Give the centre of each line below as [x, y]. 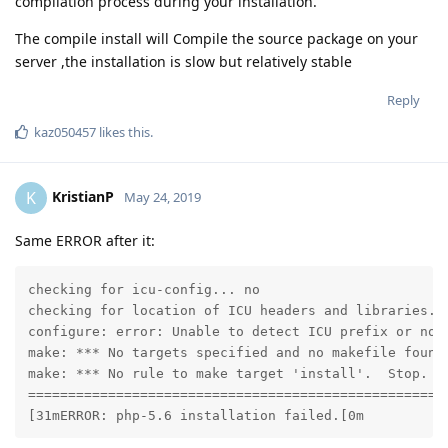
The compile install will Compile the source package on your [216, 39]
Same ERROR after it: [85, 241]
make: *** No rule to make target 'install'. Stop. [227, 373]
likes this [123, 132]
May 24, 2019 [162, 196]
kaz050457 [65, 132]
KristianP [83, 196]
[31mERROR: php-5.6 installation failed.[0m [195, 415]
